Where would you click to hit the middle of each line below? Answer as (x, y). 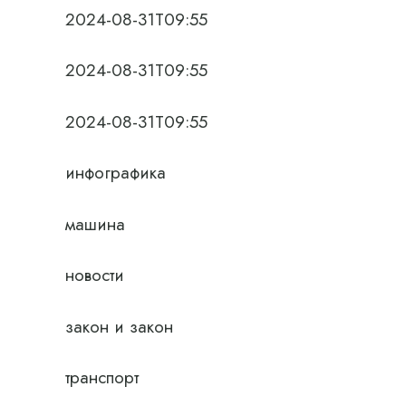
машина (95, 224)
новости (95, 275)
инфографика (116, 173)
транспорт (102, 377)
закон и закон (119, 326)
